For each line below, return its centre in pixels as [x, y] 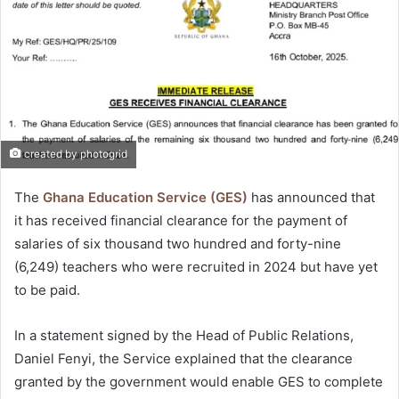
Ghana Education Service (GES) [145, 197]
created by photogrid [74, 154]
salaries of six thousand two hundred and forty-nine [178, 243]
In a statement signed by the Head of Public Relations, [184, 335]
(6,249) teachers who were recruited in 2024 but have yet [196, 266]
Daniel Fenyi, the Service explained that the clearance [183, 358]
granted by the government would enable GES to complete [199, 381]
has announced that [311, 197]
